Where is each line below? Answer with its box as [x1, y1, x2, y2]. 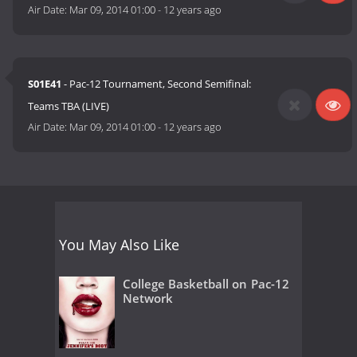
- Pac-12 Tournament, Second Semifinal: [61, 76, 252, 92]
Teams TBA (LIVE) [28, 99, 110, 114]
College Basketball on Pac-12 [123, 275, 289, 292]
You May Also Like [59, 234, 179, 254]
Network [123, 289, 173, 306]
